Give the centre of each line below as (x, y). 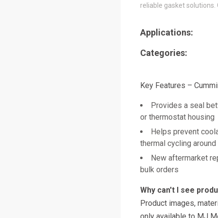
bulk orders (159, 170)
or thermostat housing (177, 117)
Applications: (167, 32)
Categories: (164, 53)
